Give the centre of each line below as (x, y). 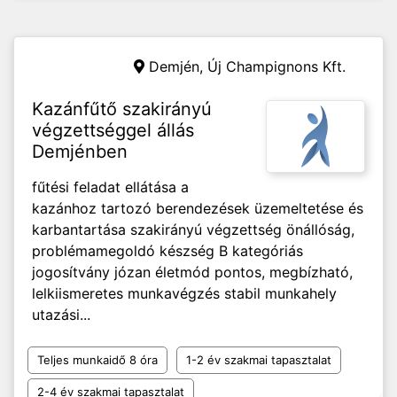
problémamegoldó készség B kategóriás (167, 251)
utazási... (61, 315)
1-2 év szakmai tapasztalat (259, 360)
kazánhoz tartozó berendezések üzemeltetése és (198, 208)
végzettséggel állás (113, 130)
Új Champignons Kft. (276, 66)
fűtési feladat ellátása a (110, 187)
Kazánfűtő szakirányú (122, 109)
